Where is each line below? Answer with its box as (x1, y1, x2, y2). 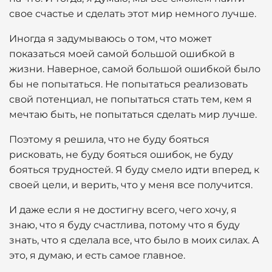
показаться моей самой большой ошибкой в (9, 48, 235, 59)
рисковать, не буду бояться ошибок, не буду (9, 149, 233, 160)
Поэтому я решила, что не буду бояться (9, 134, 209, 145)
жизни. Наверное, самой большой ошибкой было (9, 63, 260, 75)
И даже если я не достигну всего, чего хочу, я (9, 204, 237, 216)
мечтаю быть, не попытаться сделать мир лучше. (9, 109, 257, 120)
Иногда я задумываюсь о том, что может (9, 33, 212, 44)
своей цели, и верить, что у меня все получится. (9, 179, 253, 191)
